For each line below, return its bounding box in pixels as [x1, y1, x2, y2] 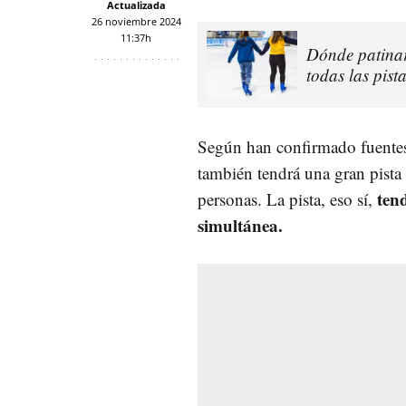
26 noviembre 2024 [91, 14, 181, 28]
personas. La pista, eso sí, [198, 187, 377, 210]
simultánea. [198, 212, 288, 237]
